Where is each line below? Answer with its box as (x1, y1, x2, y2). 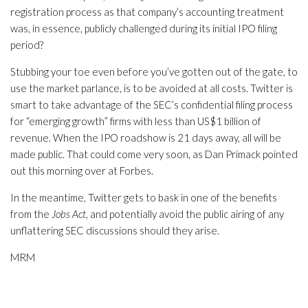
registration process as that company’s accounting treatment (10, 5, 284, 18)
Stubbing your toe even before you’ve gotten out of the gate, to (10, 65, 298, 78)
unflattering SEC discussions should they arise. (10, 224, 219, 236)
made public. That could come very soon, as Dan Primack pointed (10, 148, 298, 160)
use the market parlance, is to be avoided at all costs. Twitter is (10, 82, 293, 94)
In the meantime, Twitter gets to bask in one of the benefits (10, 191, 277, 203)
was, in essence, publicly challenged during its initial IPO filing (10, 22, 277, 34)
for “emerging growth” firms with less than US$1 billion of (10, 115, 261, 127)
